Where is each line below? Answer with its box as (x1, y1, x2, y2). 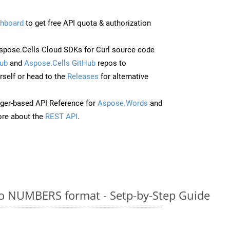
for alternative (99, 71, 148, 81)
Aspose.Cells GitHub (24, 58, 95, 68)
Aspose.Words (98, 98, 148, 108)
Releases (67, 71, 99, 81)
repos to (95, 58, 126, 68)
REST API (45, 111, 78, 121)
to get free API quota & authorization (24, 18, 151, 28)
